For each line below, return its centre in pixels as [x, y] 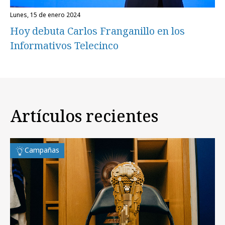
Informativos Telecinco [64, 46]
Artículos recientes [84, 116]
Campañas [42, 150]
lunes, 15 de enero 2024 [47, 15]
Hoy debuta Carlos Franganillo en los [97, 31]
